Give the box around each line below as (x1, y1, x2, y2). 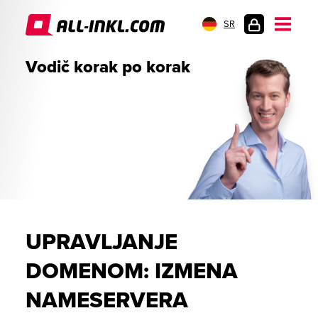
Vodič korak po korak (26, 57, 190, 77)
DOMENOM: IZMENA (26, 258, 238, 285)
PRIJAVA (244, 38, 280, 50)
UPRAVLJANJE (26, 229, 177, 256)
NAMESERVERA (26, 287, 188, 314)
